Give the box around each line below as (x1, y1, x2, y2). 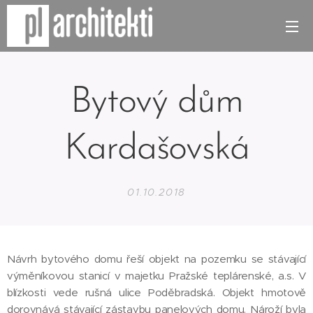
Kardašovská (64, 131, 249, 168)
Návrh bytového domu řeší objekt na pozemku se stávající (7, 252, 306, 265)
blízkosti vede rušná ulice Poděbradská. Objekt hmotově (7, 286, 306, 299)
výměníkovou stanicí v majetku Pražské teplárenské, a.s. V (7, 269, 306, 282)
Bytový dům (70, 85, 243, 121)
